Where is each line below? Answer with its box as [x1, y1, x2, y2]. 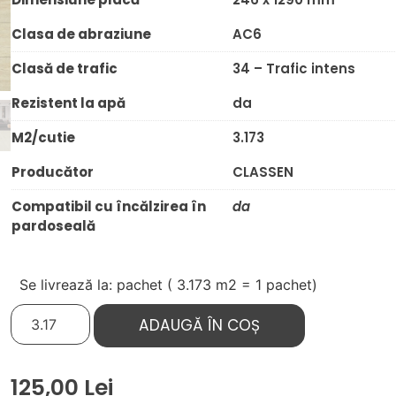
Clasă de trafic [11, 58, 118, 78]
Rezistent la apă [11, 93, 126, 112]
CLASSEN [232, 162, 294, 181]
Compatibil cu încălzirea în [11, 196, 207, 216]
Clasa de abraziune [11, 24, 152, 43]
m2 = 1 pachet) [211, 276, 318, 294]
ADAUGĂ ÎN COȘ [139, 315, 261, 337]
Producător [11, 162, 95, 181]
